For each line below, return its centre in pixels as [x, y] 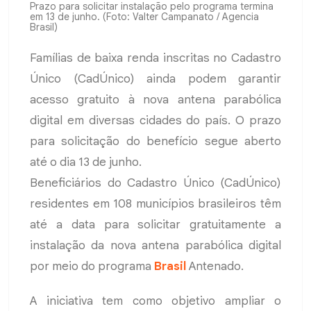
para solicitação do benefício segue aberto [155, 141]
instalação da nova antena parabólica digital [155, 245]
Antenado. [215, 266]
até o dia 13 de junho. [86, 162]
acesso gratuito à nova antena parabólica [155, 99]
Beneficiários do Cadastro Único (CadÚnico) [155, 183]
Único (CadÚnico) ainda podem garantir [155, 78]
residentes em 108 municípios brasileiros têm [155, 203]
